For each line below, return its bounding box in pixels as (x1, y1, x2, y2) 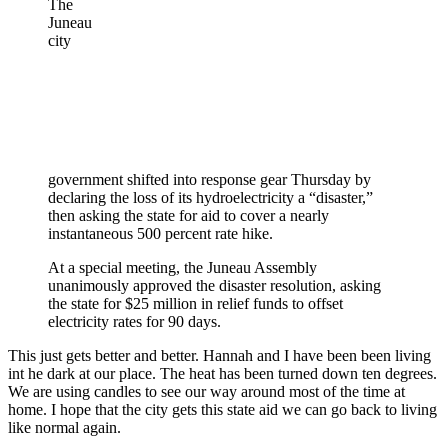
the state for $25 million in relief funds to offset (48, 294, 343, 312)
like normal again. (8, 418, 121, 436)
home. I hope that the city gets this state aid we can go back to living (8, 400, 437, 418)
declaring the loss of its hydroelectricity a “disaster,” (48, 188, 373, 206)
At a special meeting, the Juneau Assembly (48, 258, 317, 276)
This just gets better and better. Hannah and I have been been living (8, 346, 431, 364)
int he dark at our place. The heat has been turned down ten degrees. (8, 364, 437, 382)
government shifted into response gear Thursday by (48, 170, 371, 188)
